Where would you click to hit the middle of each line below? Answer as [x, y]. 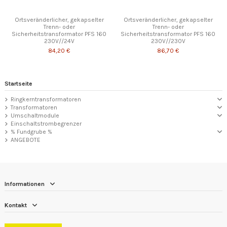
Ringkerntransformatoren [46, 100]
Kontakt [16, 205]
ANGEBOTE [26, 140]
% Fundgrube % [31, 132]
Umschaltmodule [35, 116]
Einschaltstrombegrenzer [46, 124]
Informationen [25, 184]
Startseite [18, 83]
